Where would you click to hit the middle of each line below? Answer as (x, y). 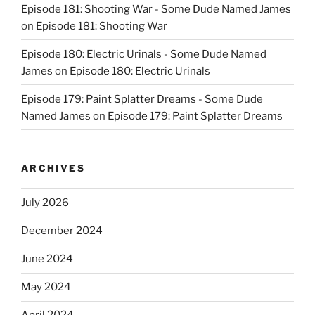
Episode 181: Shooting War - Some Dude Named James (156, 9)
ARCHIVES (53, 168)
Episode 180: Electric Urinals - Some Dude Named (144, 54)
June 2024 (47, 259)
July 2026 (45, 203)
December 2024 (62, 231)
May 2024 (46, 287)
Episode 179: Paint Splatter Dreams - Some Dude (142, 99)
